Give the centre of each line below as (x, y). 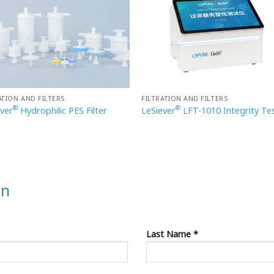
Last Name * (172, 234)
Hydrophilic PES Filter (63, 111)
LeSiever (159, 111)
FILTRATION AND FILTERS (185, 98)
